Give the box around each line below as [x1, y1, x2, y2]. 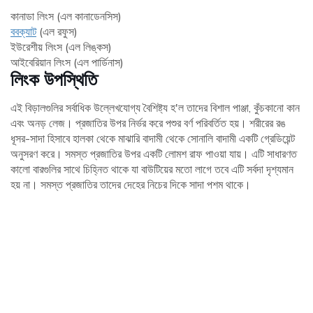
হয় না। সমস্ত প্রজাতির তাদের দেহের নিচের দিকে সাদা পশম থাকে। [10, 177, 251, 192]
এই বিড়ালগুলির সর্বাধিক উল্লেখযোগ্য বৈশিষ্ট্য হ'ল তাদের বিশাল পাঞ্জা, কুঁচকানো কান [10, 101, 300, 115]
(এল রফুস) [36, 24, 78, 39]
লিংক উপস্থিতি [10, 68, 97, 91]
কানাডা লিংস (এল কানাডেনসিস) [10, 9, 122, 24]
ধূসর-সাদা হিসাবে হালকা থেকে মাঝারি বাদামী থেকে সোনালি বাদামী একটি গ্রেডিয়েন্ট [10, 131, 295, 146]
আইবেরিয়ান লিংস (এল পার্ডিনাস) [10, 55, 124, 70]
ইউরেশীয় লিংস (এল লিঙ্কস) [10, 40, 112, 54]
